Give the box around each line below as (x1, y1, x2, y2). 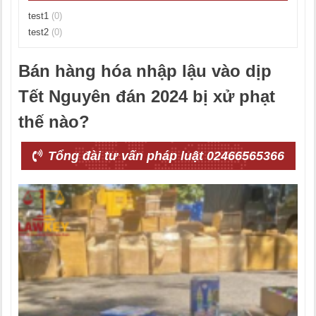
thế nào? (18, 112, 90, 131)
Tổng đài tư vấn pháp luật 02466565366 (44, 149, 284, 163)
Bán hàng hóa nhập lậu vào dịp (18, 61, 272, 80)
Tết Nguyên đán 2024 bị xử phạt (18, 87, 275, 106)
